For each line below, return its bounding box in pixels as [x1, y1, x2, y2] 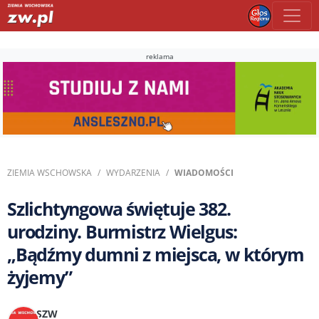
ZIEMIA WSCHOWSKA [7, 166, 92, 179]
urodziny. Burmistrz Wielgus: [7, 219, 237, 244]
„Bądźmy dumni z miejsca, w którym [7, 241, 304, 266]
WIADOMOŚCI [174, 166, 234, 179]
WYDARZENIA [106, 166, 160, 179]
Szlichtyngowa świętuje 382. [7, 196, 231, 221]
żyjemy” [7, 264, 72, 289]
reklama [145, 51, 174, 61]
